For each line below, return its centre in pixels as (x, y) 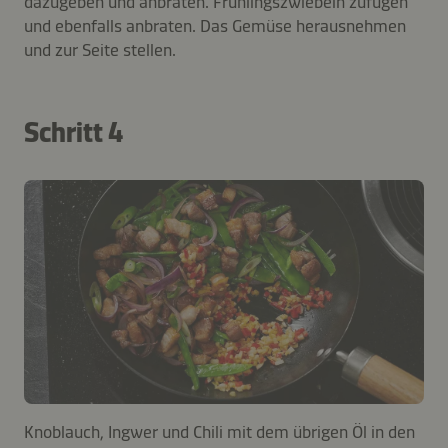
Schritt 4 (73, 132)
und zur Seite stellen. (100, 49)
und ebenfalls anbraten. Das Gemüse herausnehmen (215, 25)
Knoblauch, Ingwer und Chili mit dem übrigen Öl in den (219, 432)
